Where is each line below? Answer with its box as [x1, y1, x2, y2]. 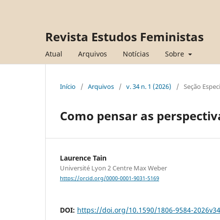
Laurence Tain [60, 153, 107, 163]
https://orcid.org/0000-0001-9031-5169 [60, 175, 159, 182]
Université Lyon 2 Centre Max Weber [60, 163, 167, 172]
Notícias [123, 49, 149, 58]
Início [60, 82, 76, 91]
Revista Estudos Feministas [45, 28, 204, 45]
